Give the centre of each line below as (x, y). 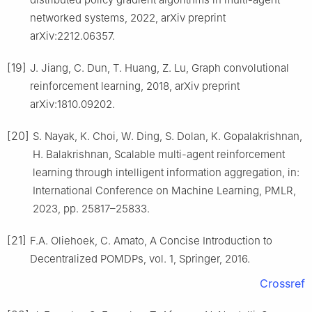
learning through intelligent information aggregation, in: (166, 173)
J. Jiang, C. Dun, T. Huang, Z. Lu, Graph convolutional (159, 68)
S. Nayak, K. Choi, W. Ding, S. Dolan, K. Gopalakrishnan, (167, 136)
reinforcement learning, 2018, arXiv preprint (135, 86)
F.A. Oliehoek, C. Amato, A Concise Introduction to (151, 241)
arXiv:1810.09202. (72, 104)
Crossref (282, 284)
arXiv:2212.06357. (72, 36)
